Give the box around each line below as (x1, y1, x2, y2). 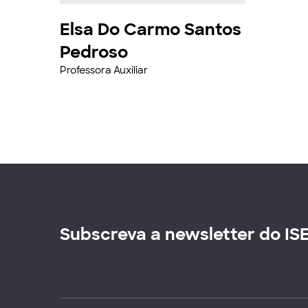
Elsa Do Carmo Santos (60, 19, 241, 40)
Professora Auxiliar (60, 64, 148, 76)
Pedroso (60, 41, 128, 63)
